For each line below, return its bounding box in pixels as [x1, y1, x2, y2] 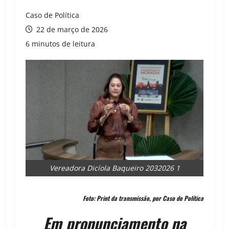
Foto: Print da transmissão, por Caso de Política [83, 194, 203, 203]
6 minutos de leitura [26, 39, 95, 49]
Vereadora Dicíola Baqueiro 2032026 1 [49, 163, 180, 173]
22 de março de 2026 [34, 25, 108, 35]
